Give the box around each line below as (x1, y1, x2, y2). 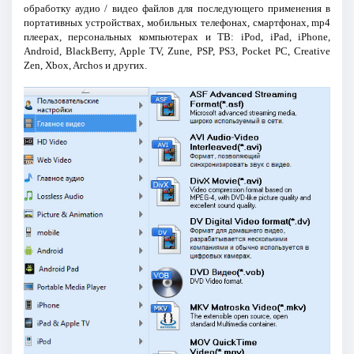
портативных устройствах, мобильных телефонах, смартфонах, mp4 (23, 16, 331, 28)
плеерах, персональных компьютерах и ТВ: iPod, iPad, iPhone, (23, 30, 331, 43)
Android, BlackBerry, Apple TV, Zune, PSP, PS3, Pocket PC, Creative (23, 44, 331, 57)
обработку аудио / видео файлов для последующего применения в (23, 2, 331, 14)
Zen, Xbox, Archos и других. (23, 58, 147, 71)
